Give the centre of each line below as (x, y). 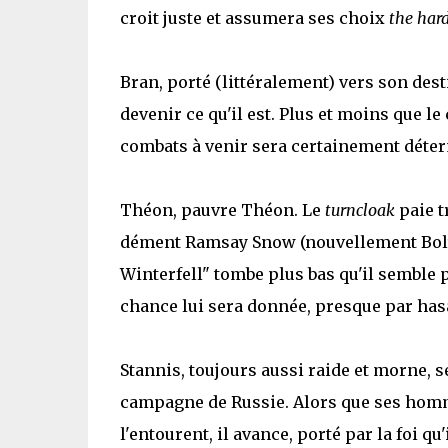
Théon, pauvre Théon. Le (222, 210)
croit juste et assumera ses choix (254, 18)
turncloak (359, 210)
